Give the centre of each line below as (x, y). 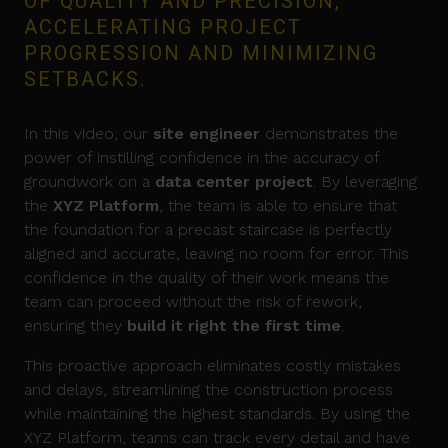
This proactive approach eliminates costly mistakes (212, 366)
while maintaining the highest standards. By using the (217, 414)
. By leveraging (365, 182)
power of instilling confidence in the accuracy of (201, 158)
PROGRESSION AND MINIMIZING (201, 53)
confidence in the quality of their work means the (206, 278)
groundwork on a (89, 182)
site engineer (206, 134)
